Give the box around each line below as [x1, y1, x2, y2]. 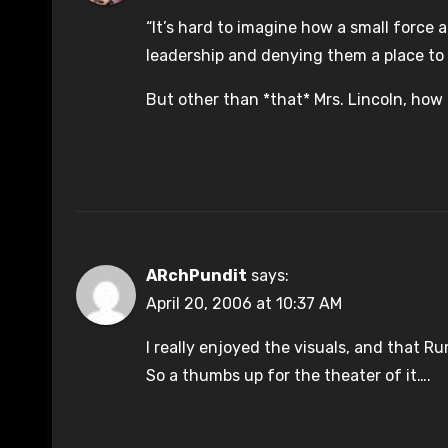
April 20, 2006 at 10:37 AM [146, 294, 342, 314]
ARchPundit [146, 266, 247, 286]
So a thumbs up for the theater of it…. [146, 366, 431, 386]
